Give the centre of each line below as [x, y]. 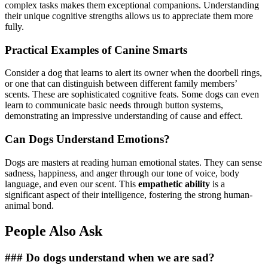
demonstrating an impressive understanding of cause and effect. [124, 116]
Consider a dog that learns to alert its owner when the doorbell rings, [133, 73]
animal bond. [29, 205]
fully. [14, 27]
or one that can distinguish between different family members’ [121, 84]
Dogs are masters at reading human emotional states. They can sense [133, 162]
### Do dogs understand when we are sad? [110, 257]
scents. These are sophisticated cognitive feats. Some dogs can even [132, 95]
